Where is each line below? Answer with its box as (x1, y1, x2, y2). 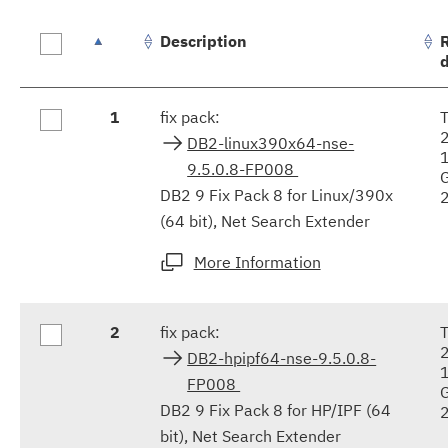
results (20, 116, 68, 137)
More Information (193, 251, 321, 272)
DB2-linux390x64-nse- (187, 132, 355, 153)
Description (160, 30, 247, 51)
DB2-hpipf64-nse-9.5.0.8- (187, 347, 377, 368)
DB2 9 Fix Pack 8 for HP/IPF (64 (160, 399, 391, 420)
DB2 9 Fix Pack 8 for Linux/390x (160, 184, 393, 205)
